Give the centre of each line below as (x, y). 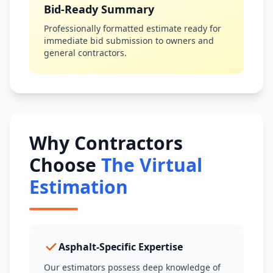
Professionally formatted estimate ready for (133, 28)
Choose (65, 165)
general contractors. (85, 53)
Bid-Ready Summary (99, 9)
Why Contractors (106, 143)
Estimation (79, 187)
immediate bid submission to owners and (129, 41)
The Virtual (152, 165)
